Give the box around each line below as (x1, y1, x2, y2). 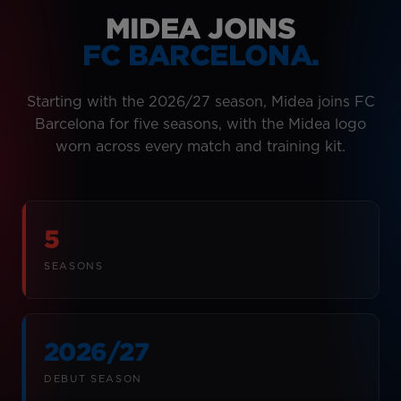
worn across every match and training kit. (55, 137, 346, 155)
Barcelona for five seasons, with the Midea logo (35, 115, 366, 132)
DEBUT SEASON (44, 371, 142, 385)
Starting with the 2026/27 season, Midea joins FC (26, 92, 375, 110)
